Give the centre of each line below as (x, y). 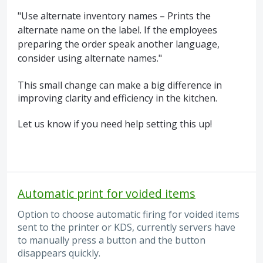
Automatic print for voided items (107, 194)
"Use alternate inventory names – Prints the (114, 16)
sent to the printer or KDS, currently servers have (127, 227)
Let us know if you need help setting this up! (115, 124)
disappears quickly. (59, 253)
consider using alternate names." (90, 58)
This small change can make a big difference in (120, 85)
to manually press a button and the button (112, 240)
